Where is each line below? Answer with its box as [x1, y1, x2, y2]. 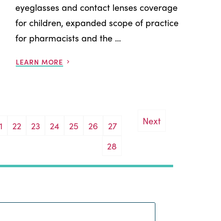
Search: [154, 204, 184, 217]
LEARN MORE [16, 56, 64, 67]
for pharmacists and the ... [15, 31, 121, 44]
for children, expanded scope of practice [15, 16, 179, 29]
